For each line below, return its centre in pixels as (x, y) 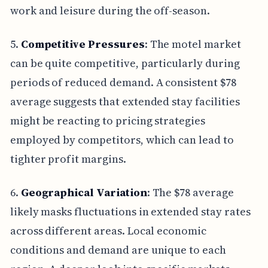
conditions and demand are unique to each (118, 249)
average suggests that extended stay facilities (125, 101)
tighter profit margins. (68, 159)
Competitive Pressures (83, 44)
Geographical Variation (84, 192)
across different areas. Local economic (108, 230)
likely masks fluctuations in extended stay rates (130, 211)
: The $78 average (190, 192)
